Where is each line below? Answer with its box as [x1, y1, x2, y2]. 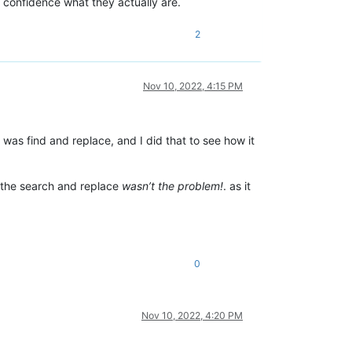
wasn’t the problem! [122, 178, 223, 192]
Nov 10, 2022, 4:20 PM [141, 309, 243, 321]
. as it [223, 178, 251, 192]
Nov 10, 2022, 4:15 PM [143, 79, 243, 92]
